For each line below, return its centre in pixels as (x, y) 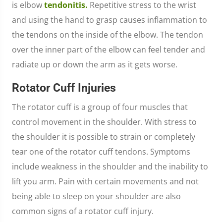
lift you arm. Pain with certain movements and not (105, 182)
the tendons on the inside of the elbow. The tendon (108, 35)
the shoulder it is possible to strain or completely (104, 137)
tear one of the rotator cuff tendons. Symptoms (101, 152)
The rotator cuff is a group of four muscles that (100, 107)
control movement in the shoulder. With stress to (104, 122)
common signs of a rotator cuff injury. (83, 211)
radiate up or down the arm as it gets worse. (95, 65)
